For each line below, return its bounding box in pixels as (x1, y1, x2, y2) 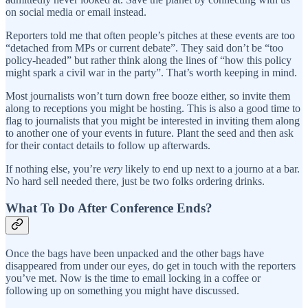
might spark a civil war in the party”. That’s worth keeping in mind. (5, 67, 297, 79)
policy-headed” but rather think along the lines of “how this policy (5, 54, 291, 67)
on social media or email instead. (5, 6, 146, 19)
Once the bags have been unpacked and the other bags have (5, 247, 264, 259)
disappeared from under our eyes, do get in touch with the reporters (5, 259, 296, 272)
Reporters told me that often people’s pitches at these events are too (5, 30, 295, 42)
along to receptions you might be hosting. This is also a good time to (5, 102, 300, 115)
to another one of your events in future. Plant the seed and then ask (5, 127, 294, 140)
